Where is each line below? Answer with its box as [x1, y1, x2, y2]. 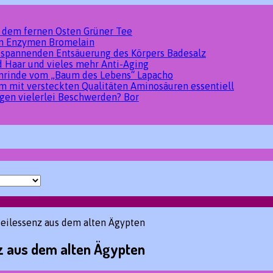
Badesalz [167, 48, 206, 58]
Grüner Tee [83, 26, 132, 37]
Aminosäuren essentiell [130, 80, 234, 91]
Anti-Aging [101, 58, 149, 69]
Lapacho [137, 69, 173, 80]
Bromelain [49, 37, 94, 48]
